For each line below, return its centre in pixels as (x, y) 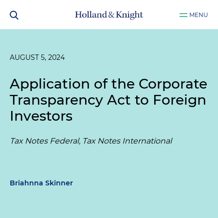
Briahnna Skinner (41, 183)
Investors (41, 116)
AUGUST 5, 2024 (37, 57)
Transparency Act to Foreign (108, 100)
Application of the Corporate (109, 84)
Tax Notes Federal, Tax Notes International (91, 141)
